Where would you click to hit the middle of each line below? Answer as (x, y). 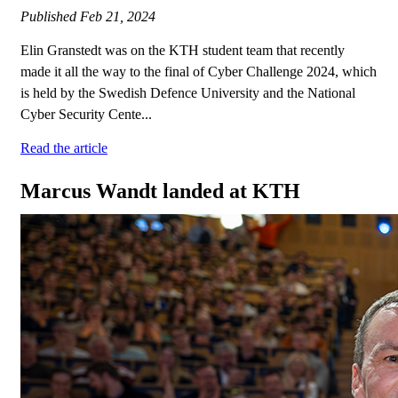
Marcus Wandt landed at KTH (160, 191)
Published (50, 17)
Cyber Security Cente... (86, 115)
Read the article (64, 148)
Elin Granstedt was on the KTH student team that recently (183, 51)
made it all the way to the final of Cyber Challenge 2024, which (199, 72)
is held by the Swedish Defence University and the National (188, 93)
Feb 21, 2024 (118, 17)
